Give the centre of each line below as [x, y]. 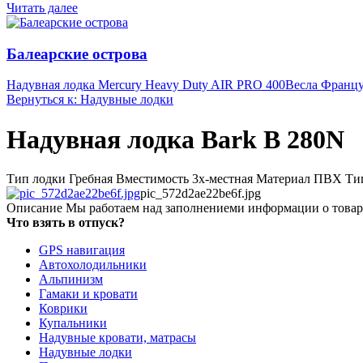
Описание [34, 208]
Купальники [73, 323]
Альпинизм [71, 280]
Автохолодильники [93, 265]
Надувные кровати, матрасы [117, 338]
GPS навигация [82, 250]
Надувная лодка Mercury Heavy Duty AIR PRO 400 [146, 85]
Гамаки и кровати [88, 294]
